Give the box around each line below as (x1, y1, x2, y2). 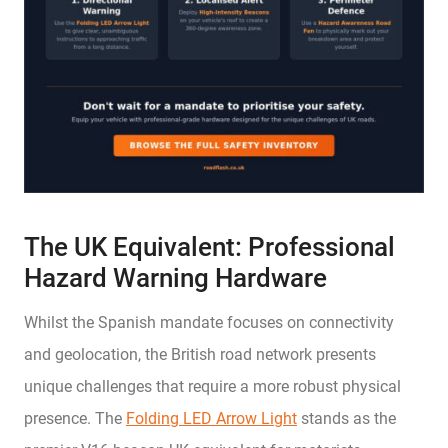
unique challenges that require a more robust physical (24, 376, 401, 396)
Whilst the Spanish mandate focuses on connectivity (24, 312, 394, 332)
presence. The (24, 408, 126, 428)
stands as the (297, 408, 396, 428)
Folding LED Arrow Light (126, 408, 297, 428)
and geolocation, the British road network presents (24, 344, 376, 364)
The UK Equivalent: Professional (24, 231, 395, 262)
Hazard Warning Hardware (24, 262, 327, 293)
